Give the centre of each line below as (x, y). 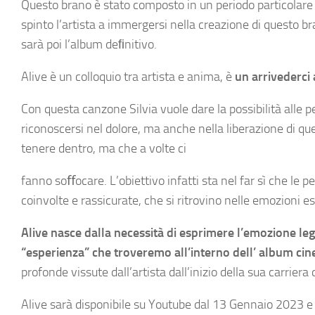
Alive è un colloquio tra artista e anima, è (128, 77)
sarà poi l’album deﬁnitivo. (89, 44)
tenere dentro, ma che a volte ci (104, 148)
